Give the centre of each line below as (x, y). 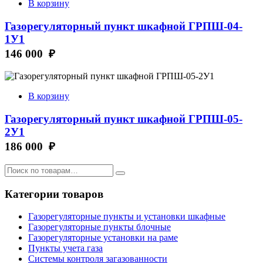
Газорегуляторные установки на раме (103, 238)
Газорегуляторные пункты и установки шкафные (127, 217)
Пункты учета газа (65, 248)
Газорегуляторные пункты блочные (100, 227)
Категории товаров (54, 194)
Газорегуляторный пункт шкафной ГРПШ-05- (124, 119)
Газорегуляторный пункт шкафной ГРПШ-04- (124, 26)
